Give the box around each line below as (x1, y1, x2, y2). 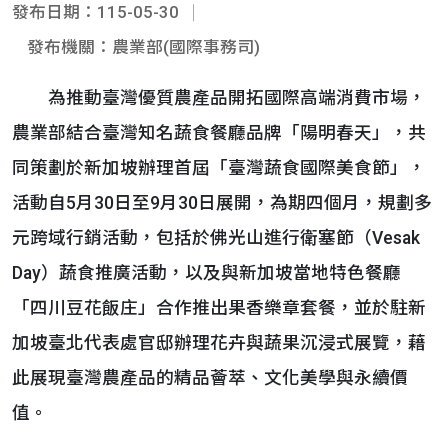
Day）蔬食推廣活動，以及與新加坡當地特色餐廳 (12, 263, 401, 283)
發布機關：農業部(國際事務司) (27, 37, 260, 57)
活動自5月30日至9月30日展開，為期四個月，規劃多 (12, 193, 432, 213)
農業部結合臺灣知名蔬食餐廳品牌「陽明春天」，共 (12, 123, 426, 143)
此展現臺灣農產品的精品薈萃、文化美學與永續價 (12, 368, 408, 388)
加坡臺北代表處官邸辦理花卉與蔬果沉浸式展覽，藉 (12, 333, 426, 353)
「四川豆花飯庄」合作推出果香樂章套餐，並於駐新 (12, 298, 426, 318)
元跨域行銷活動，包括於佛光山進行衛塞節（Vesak (12, 228, 420, 248)
